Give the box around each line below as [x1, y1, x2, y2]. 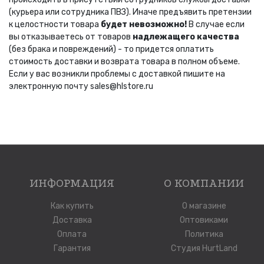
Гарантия [53, 243, 91, 254]
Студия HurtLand [170, 243, 237, 254]
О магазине [181, 201, 226, 212]
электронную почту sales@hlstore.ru [9, 81, 153, 92]
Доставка [52, 215, 92, 226]
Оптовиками [180, 215, 228, 226]
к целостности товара [9, 19, 101, 30]
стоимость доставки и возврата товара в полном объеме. [9, 57, 240, 67]
